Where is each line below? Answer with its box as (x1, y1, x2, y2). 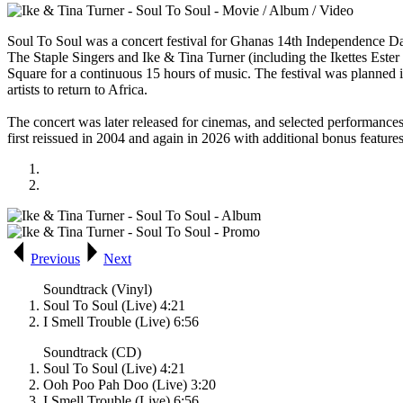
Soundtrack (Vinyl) (43, 282, 152, 298)
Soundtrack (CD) (43, 345, 141, 361)
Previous (31, 251, 80, 267)
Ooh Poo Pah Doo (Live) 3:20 (43, 377, 216, 393)
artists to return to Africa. (7, 82, 148, 98)
